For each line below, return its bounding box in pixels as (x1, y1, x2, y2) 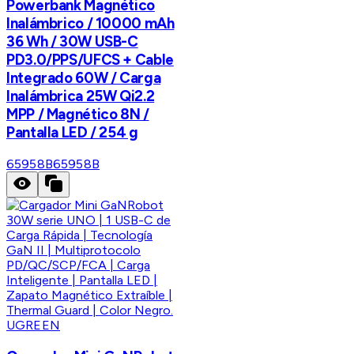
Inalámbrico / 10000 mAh (6, 14, 175, 33)
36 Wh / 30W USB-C (6, 32, 138, 51)
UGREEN (6, 318, 60, 333)
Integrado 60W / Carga (6, 69, 161, 88)
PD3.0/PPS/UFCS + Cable (6, 51, 174, 70)
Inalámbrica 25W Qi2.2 (6, 87, 155, 106)
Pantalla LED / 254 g (6, 123, 138, 142)
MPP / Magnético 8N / (6, 105, 149, 124)
